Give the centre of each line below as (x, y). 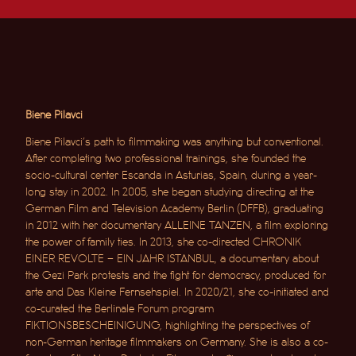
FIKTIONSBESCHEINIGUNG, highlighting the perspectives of (168, 325)
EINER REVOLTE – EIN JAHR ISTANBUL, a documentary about (172, 258)
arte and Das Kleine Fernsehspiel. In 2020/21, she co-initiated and (178, 292)
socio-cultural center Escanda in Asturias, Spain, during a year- (172, 175)
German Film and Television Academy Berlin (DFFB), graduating (175, 208)
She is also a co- (289, 342)
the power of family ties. (83, 242)
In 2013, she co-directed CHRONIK (221, 242)
